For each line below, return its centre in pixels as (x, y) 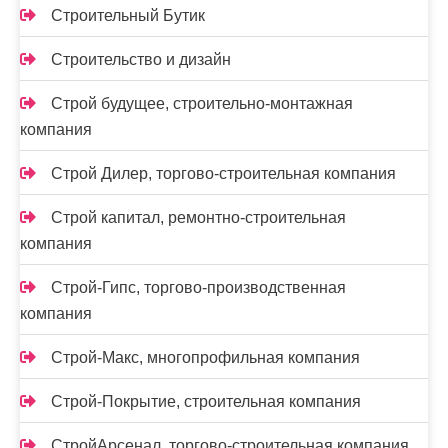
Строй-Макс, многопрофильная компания (205, 357)
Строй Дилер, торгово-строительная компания (223, 173)
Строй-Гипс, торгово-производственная (198, 287)
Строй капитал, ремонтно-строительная (198, 217)
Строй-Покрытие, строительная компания (206, 401)
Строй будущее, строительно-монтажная (202, 103)
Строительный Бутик (128, 15)
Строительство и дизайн (141, 59)
